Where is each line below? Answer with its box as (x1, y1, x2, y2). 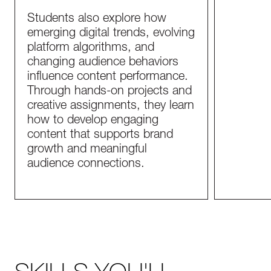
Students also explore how (27, 13, 166, 25)
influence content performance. (27, 71, 188, 83)
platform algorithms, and (27, 42, 154, 54)
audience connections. (27, 158, 145, 171)
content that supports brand (27, 129, 173, 142)
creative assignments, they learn (27, 100, 194, 113)
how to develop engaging (27, 115, 158, 127)
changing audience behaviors (27, 57, 178, 69)
